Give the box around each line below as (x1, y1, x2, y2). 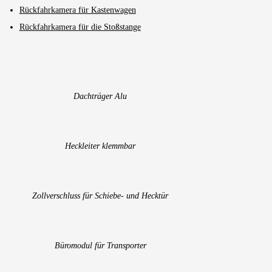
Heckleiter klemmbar (65, 141, 135, 151)
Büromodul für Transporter (54, 241, 146, 251)
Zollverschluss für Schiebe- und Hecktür (32, 191, 168, 201)
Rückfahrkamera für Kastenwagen (19, 5, 136, 15)
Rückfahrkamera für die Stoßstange (19, 22, 141, 32)
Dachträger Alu (73, 92, 127, 101)
